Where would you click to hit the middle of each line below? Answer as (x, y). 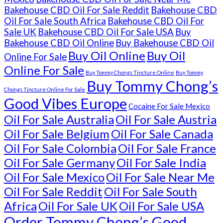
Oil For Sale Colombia (60, 148)
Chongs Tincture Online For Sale (45, 89)
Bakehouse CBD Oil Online (59, 43)
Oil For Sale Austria (166, 119)
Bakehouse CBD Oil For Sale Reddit (77, 10)
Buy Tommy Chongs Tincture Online (130, 72)
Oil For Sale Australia (59, 119)
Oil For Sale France (167, 148)
